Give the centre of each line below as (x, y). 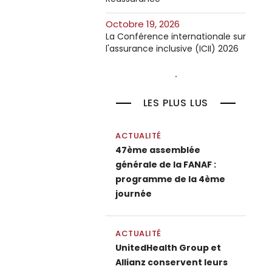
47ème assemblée (158, 150)
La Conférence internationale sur (176, 36)
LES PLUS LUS (176, 103)
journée (134, 194)
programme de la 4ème (170, 179)
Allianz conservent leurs (172, 262)
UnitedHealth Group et (168, 248)
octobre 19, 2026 (146, 24)
